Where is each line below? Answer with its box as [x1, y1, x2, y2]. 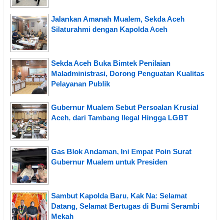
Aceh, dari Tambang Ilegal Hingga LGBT [51, 113, 188, 122]
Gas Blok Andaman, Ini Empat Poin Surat [51, 147, 192, 156]
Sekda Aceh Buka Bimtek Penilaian [51, 59, 170, 68]
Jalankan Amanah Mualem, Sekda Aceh [51, 15, 185, 24]
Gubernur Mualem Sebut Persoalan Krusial [51, 103, 198, 112]
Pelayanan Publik [51, 80, 110, 88]
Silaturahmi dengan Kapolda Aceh [51, 25, 167, 34]
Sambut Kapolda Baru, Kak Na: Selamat [51, 192, 187, 200]
